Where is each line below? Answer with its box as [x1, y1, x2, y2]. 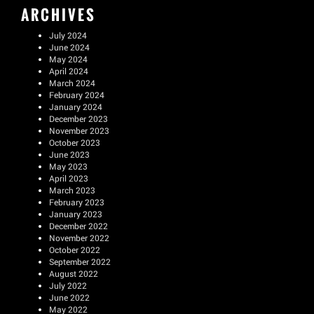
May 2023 [49, 161, 88, 172]
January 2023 [49, 208, 102, 219]
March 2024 [49, 77, 95, 88]
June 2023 [49, 149, 90, 160]
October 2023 [49, 137, 100, 148]
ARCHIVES [21, 4, 96, 25]
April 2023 [49, 172, 88, 184]
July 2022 [49, 280, 87, 291]
